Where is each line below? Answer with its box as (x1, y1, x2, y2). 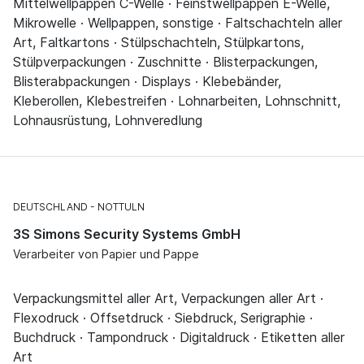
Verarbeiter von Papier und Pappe (13, 247, 199, 262)
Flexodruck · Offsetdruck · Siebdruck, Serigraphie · (13, 310, 313, 327)
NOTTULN (97, 201, 145, 214)
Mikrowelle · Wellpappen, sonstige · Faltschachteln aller (13, 15, 342, 32)
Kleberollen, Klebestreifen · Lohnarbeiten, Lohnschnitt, (13, 93, 340, 110)
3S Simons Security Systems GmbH (13, 226, 240, 243)
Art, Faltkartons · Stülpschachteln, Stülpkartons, (13, 34, 304, 51)
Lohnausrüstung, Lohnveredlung (13, 112, 202, 129)
